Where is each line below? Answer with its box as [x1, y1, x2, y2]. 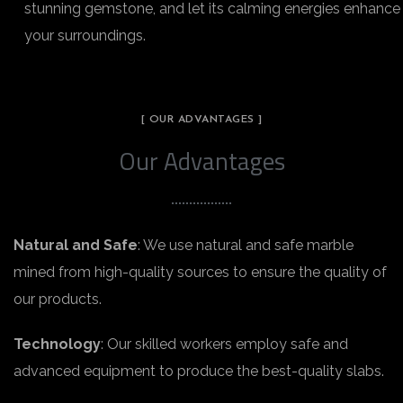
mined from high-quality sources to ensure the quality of [13, 264, 387, 281]
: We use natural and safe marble [138, 237, 354, 254]
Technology [13, 336, 101, 353]
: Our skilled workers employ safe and [101, 336, 348, 353]
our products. [13, 291, 102, 308]
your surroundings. [24, 27, 146, 44]
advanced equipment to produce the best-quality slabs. [13, 363, 384, 380]
